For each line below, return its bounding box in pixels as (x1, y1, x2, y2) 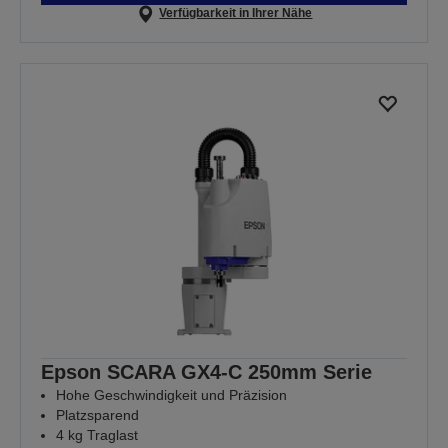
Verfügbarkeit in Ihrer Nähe (159, 6, 313, 21)
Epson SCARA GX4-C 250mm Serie (41, 360, 372, 383)
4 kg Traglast (56, 426, 138, 443)
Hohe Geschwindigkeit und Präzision (56, 386, 287, 403)
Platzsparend (56, 406, 139, 423)
